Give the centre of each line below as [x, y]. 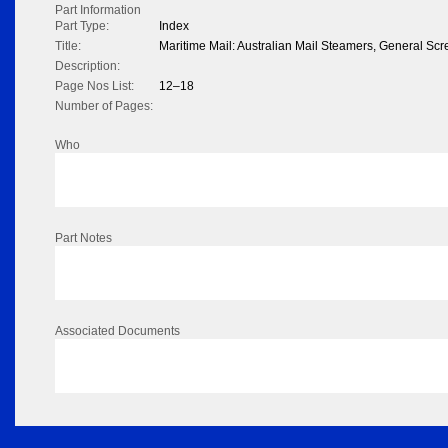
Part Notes [83, 238]
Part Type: [82, 26]
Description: [87, 66]
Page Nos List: [94, 86]
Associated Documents [117, 331]
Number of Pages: [104, 106]
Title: [68, 46]
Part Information [98, 10]
